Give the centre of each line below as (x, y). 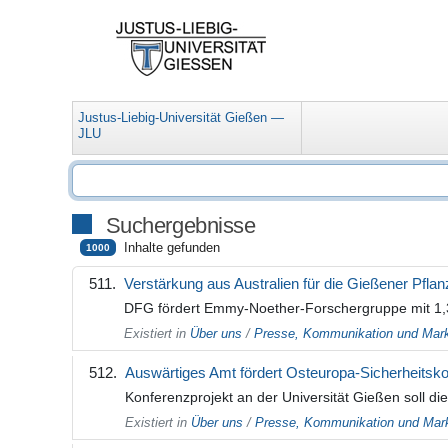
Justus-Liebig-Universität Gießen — (181, 118)
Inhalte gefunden (172, 248)
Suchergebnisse (180, 226)
